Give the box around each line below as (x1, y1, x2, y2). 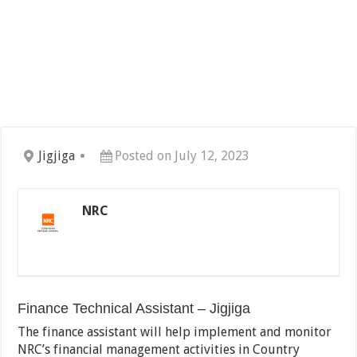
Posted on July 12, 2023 (115, 148, 250, 164)
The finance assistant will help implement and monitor (18, 324, 332, 340)
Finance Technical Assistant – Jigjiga (18, 300, 251, 317)
